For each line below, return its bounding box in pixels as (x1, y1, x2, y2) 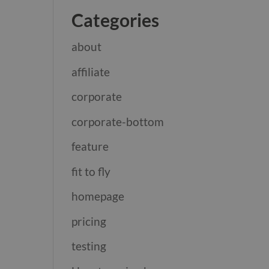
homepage (71, 189, 125, 203)
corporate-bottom (71, 114, 165, 128)
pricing (71, 214, 107, 228)
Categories (71, 9, 160, 31)
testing (71, 239, 107, 253)
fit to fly (71, 164, 111, 178)
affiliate (71, 64, 110, 79)
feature (71, 139, 109, 153)
